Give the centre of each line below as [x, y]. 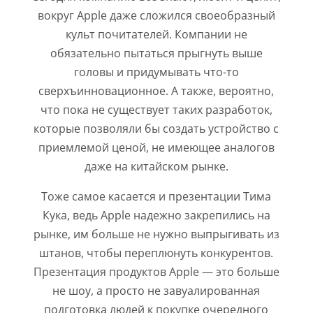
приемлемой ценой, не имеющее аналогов [156, 148]
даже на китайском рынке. [156, 167]
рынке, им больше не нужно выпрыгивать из [156, 234]
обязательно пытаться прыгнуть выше [156, 53]
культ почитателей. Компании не [156, 35]
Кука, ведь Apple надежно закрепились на [156, 216]
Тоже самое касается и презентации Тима [156, 197]
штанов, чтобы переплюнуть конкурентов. [156, 253]
